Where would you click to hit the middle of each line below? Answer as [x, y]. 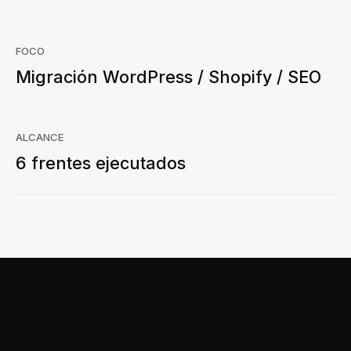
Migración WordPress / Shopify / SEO [168, 77]
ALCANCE [40, 138]
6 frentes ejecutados [101, 163]
